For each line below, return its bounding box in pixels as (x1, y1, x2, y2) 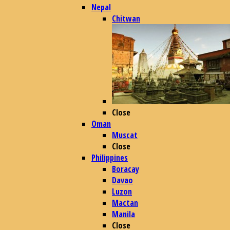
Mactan (112, 197, 138, 208)
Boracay (112, 163, 139, 175)
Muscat (112, 129, 138, 141)
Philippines (91, 152, 128, 163)
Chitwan (112, 13, 140, 24)
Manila (112, 208, 135, 220)
